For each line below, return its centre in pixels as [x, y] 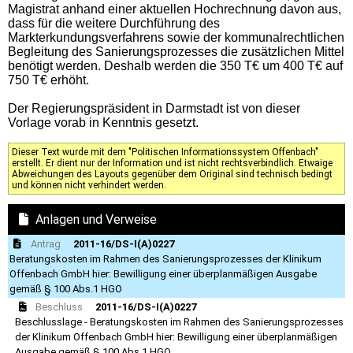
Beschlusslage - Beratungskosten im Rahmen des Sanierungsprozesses [179, 321]
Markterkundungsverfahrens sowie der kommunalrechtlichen [176, 37]
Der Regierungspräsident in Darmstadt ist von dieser [154, 108]
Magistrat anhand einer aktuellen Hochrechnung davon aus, [175, 9]
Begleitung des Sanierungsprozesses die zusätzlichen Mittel [176, 51]
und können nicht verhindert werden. [89, 185]
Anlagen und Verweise [96, 219]
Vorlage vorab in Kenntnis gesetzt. [103, 122]
